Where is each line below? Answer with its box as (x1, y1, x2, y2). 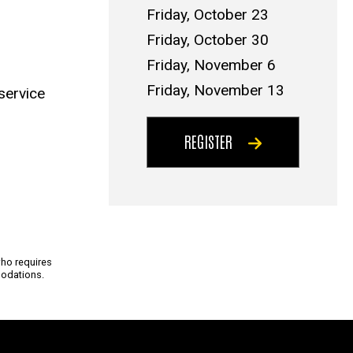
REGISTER (184, 131, 232, 152)
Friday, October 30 (147, 31, 269, 50)
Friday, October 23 (147, 6, 269, 24)
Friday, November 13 (147, 81, 284, 100)
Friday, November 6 (147, 56, 276, 75)
